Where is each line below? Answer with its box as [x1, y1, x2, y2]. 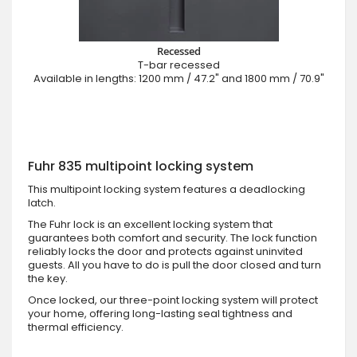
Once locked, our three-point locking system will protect [28, 292, 318, 308]
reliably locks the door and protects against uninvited [28, 243, 303, 259]
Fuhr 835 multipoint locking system [28, 156, 253, 175]
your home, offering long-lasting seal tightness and [28, 305, 292, 321]
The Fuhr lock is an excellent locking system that [28, 216, 273, 232]
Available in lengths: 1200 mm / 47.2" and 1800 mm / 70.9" [33, 71, 324, 87]
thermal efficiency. [28, 319, 124, 335]
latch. [28, 194, 56, 210]
